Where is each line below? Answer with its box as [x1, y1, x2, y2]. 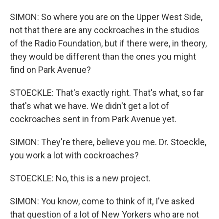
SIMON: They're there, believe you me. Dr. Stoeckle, [10, 137, 206, 147]
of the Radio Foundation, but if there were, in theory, [10, 38, 207, 48]
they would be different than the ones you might [10, 51, 196, 62]
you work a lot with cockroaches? [10, 150, 139, 160]
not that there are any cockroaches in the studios [10, 25, 199, 35]
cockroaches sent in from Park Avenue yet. [10, 114, 176, 124]
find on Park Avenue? [10, 65, 91, 75]
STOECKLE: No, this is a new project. [10, 173, 151, 183]
